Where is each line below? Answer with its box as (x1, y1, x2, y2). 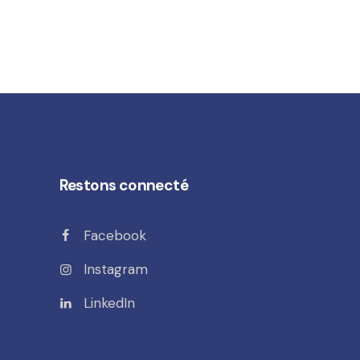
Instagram (83, 260, 148, 278)
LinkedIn (83, 293, 135, 312)
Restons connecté (59, 174, 188, 195)
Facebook (83, 226, 146, 244)
